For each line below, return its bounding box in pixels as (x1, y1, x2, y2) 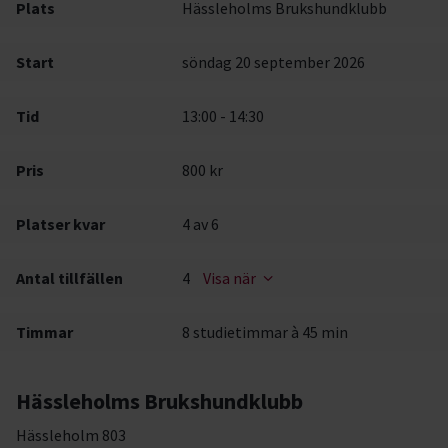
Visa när (203, 268, 257, 288)
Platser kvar (16, 214, 105, 234)
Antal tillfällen (16, 268, 123, 288)
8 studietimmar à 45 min (182, 322, 349, 342)
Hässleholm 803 (16, 425, 126, 445)
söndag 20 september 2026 (182, 52, 366, 72)
